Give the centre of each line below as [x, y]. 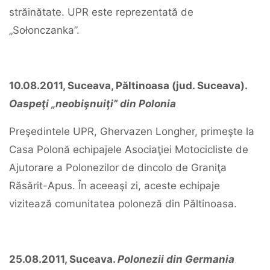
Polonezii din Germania [176, 259]
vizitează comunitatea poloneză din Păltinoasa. [123, 204]
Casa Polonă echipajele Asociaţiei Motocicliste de [129, 149]
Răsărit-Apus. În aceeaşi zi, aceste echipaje [115, 186]
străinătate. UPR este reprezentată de [101, 12]
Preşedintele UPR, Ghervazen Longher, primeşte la [132, 131]
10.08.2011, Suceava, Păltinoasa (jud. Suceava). [128, 86]
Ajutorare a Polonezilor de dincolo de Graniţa [118, 168]
